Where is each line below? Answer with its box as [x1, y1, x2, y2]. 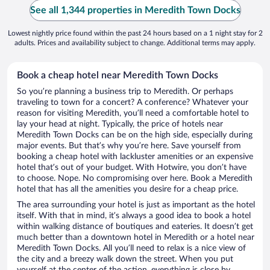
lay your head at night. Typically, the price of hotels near [17, 120, 223, 129]
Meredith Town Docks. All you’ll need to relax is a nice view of [17, 244, 246, 253]
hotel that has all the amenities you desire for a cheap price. [17, 185, 238, 194]
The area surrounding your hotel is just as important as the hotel [17, 201, 255, 210]
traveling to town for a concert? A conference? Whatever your [17, 98, 248, 107]
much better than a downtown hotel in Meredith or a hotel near [17, 233, 254, 242]
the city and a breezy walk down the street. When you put [17, 255, 233, 264]
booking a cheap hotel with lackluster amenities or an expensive [17, 152, 253, 162]
